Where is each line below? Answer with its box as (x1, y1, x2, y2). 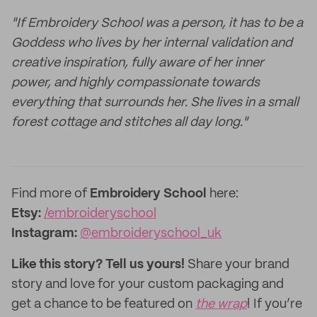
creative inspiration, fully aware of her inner (11, 57, 264, 69)
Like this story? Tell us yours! (11, 258, 188, 271)
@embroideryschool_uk (80, 227, 221, 240)
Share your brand (188, 258, 289, 271)
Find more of (11, 188, 90, 200)
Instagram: (11, 227, 80, 240)
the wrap (195, 298, 247, 311)
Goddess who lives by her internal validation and (11, 37, 292, 50)
